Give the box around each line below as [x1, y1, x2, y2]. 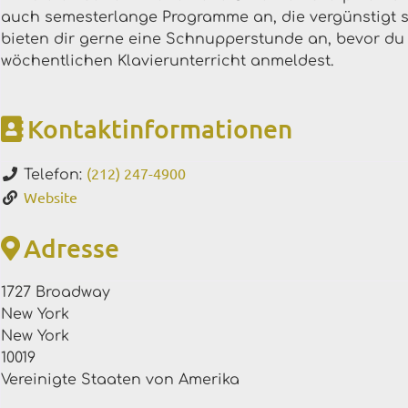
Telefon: [24, 166, 87, 183]
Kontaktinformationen [27, 112, 292, 144]
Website [24, 187, 77, 206]
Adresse [24, 231, 119, 263]
